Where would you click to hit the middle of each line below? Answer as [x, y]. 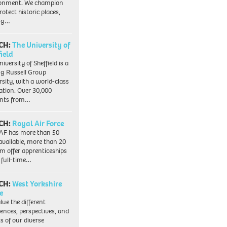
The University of [41, 45]
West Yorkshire [37, 183]
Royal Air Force [38, 123]
